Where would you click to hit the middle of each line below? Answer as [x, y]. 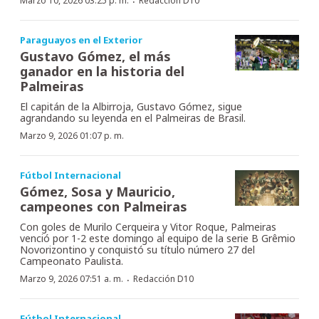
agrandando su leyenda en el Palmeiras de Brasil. [133, 117]
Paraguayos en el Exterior [81, 40]
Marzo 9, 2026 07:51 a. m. [72, 278]
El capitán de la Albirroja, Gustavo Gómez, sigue [131, 106]
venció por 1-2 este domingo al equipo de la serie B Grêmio [158, 238]
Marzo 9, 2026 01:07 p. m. [72, 135]
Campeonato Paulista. [72, 261]
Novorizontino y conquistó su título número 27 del [137, 249]
